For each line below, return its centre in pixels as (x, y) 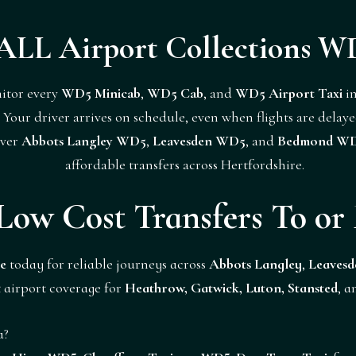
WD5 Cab (175, 93)
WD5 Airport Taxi (289, 93)
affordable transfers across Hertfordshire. (184, 164)
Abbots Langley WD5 (83, 140)
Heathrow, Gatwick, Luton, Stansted (231, 287)
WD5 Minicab (101, 93)
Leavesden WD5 (199, 140)
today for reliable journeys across (108, 263)
